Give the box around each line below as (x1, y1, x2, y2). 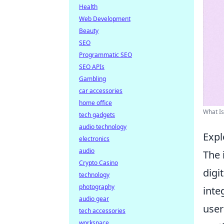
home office (79, 98, 112, 107)
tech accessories (79, 206, 125, 215)
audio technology (79, 122, 126, 131)
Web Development (79, 14, 130, 23)
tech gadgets (79, 110, 115, 119)
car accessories (79, 86, 122, 95)
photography (79, 182, 114, 191)
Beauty (79, 26, 98, 35)
